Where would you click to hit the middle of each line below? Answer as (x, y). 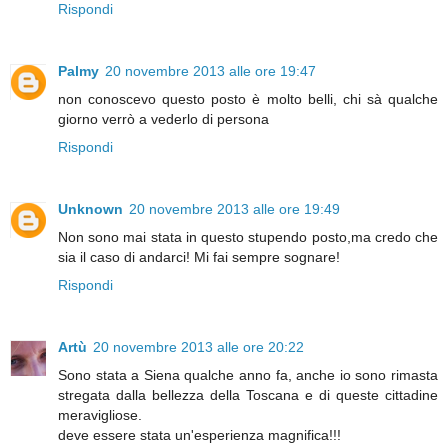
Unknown (90, 209)
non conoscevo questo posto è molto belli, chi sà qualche (248, 99)
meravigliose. (100, 415)
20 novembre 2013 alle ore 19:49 (234, 209)
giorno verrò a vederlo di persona (163, 119)
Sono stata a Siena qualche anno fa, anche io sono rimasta (248, 375)
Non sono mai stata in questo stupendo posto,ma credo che (248, 237)
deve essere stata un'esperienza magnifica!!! (199, 435)
